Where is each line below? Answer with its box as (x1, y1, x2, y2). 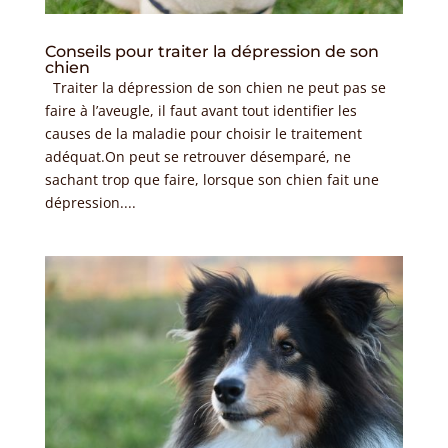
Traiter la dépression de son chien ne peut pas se (44, 77, 386, 97)
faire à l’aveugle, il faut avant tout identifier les (44, 100, 357, 120)
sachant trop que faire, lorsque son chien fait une (44, 169, 379, 189)
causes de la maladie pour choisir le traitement (44, 123, 362, 143)
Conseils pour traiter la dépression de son (44, 41, 379, 61)
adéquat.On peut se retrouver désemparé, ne (44, 146, 351, 166)
